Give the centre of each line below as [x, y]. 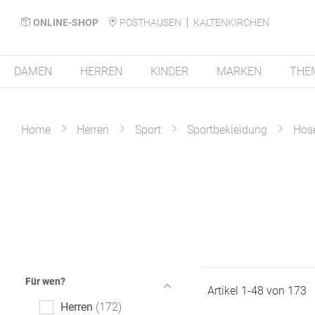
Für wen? [45, 281]
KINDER [169, 71]
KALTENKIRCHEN [231, 22]
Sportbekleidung [227, 130]
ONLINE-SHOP [66, 22]
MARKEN [239, 71]
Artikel [224, 291]
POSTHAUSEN [150, 22]
